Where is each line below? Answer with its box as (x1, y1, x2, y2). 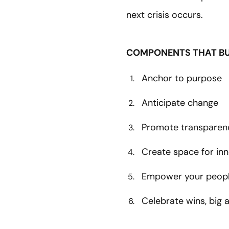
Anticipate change (142, 96, 218, 109)
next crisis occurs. (126, 8, 208, 21)
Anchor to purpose (142, 72, 222, 84)
